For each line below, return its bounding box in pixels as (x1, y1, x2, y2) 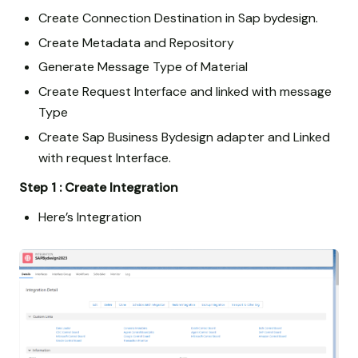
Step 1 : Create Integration (19, 179, 181, 197)
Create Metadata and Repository (38, 34, 234, 51)
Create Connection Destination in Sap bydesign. (38, 9, 318, 26)
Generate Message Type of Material (38, 58, 248, 76)
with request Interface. (38, 149, 171, 166)
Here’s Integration (38, 209, 141, 226)
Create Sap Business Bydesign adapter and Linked (38, 128, 330, 145)
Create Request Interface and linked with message (38, 83, 332, 101)
